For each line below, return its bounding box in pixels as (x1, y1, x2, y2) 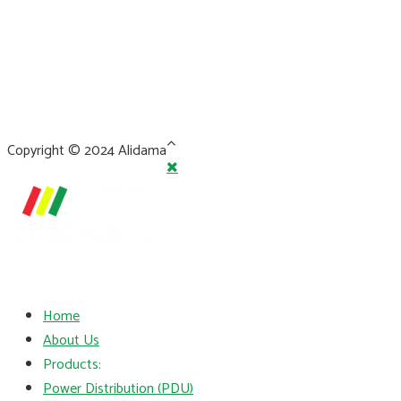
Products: (43, 352, 101, 377)
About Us (43, 328, 99, 353)
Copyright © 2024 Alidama (7, 139, 166, 164)
